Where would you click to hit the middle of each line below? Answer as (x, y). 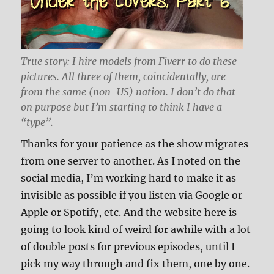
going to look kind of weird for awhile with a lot (136, 230)
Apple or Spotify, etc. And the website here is (129, 213)
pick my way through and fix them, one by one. (135, 264)
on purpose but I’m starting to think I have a (122, 107)
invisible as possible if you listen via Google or (132, 195)
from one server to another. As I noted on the (131, 161)
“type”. (37, 123)
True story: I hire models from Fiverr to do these (129, 61)
